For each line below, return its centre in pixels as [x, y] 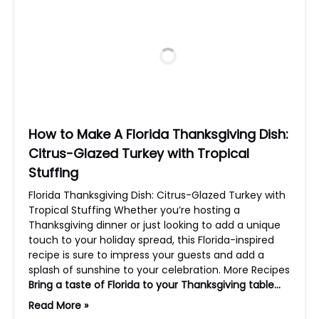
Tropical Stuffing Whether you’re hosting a [134, 210]
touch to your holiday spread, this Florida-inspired [151, 240]
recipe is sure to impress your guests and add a [146, 255]
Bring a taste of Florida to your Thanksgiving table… [155, 285]
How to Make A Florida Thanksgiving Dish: [158, 134]
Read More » [58, 305]
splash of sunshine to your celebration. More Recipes [159, 270]
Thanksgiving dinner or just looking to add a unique [155, 225]
